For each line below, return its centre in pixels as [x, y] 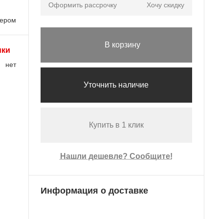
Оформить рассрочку [82, 5]
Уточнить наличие [116, 85]
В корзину [123, 45]
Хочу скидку [166, 5]
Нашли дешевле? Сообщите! [116, 156]
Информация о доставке [94, 190]
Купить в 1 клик [116, 125]
